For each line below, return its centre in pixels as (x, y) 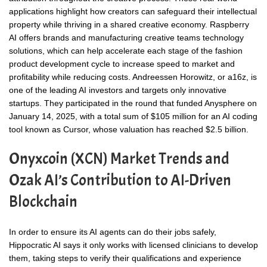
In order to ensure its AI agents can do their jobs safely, (113, 232)
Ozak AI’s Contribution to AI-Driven (120, 180)
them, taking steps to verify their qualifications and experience (125, 258)
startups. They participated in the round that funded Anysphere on (133, 103)
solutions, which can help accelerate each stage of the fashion (126, 50)
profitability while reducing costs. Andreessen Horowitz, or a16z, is (133, 77)
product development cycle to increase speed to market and (122, 63)
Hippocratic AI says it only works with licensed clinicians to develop (133, 245)
